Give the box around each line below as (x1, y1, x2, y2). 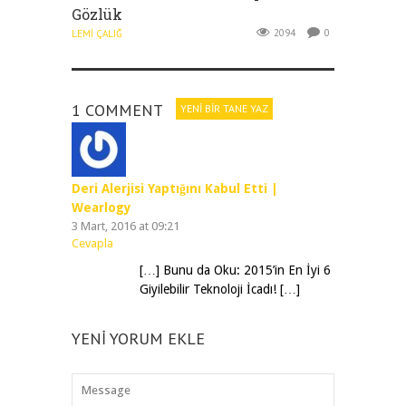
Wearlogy (72, 199, 131, 215)
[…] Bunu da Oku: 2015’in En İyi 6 (140, 262, 331, 277)
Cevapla (72, 236, 113, 250)
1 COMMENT (72, 99, 163, 121)
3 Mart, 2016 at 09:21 (72, 218, 179, 233)
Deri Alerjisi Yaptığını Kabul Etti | (72, 180, 278, 196)
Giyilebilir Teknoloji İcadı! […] (140, 281, 300, 296)
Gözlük (72, 4, 122, 24)
